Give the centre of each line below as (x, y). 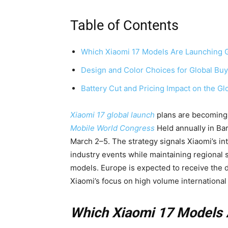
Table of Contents (124, 26)
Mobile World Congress (112, 128)
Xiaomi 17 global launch (112, 115)
